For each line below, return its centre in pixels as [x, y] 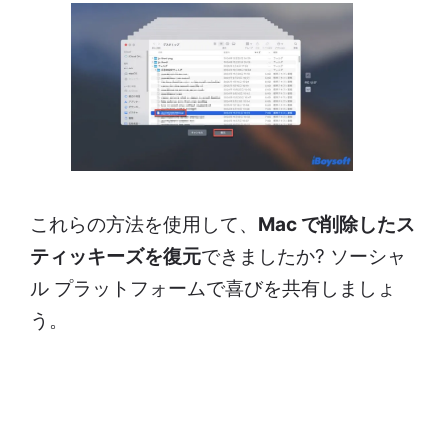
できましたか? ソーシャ [303, 256]
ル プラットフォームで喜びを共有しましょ [213, 288]
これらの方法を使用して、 [144, 224]
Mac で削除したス [336, 224]
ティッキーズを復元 [115, 256]
